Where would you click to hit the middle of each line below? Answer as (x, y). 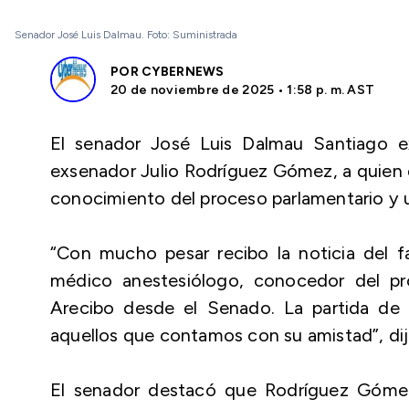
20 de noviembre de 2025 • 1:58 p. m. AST (243, 90)
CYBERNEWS (183, 72)
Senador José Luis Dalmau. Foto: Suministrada (126, 35)
